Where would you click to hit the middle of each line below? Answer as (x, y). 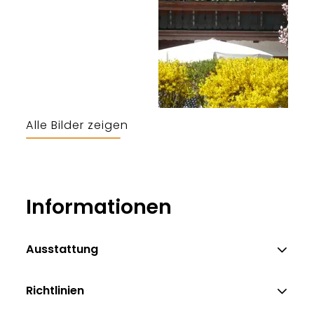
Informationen (99, 206)
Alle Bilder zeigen (77, 125)
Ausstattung (62, 250)
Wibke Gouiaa (193, 196)
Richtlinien (55, 291)
